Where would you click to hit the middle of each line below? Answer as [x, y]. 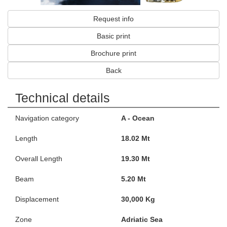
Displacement [37, 199]
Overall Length [39, 159]
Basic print [113, 36]
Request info [113, 19]
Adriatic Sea [142, 219]
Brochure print [113, 53]
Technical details [63, 98]
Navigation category [47, 118]
